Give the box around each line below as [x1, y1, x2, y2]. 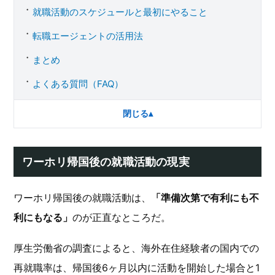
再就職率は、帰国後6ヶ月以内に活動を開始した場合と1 [14, 261, 260, 274]
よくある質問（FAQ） [33, 78, 123, 90]
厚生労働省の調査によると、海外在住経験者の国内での [14, 242, 259, 254]
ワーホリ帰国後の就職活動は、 [14, 192, 151, 204]
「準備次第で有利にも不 [151, 192, 259, 204]
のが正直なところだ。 [72, 211, 171, 223]
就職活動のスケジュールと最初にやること [33, 6, 207, 18]
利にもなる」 [14, 211, 72, 223]
